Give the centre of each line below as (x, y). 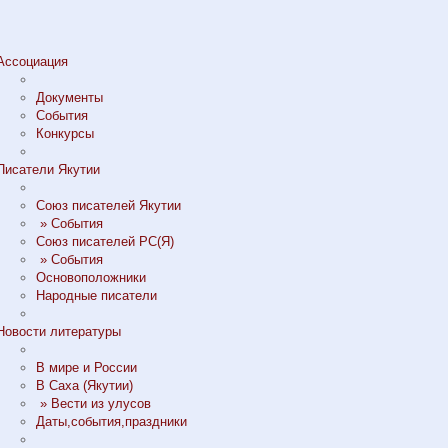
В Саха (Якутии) (84, 385)
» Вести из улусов (93, 403)
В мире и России (86, 367)
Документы (69, 97)
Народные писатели (96, 295)
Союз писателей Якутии (108, 205)
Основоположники (91, 277)
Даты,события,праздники (111, 421)
